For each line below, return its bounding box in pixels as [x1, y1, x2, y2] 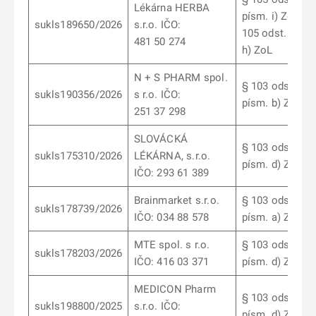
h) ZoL [241, 44, 273, 56]
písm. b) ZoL [241, 97, 303, 109]
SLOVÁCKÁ [133, 133, 188, 145]
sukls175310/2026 [34, 150, 123, 162]
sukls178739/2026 [34, 202, 123, 215]
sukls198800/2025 [34, 300, 123, 312]
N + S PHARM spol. [133, 71, 228, 84]
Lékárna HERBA [133, 1, 209, 14]
